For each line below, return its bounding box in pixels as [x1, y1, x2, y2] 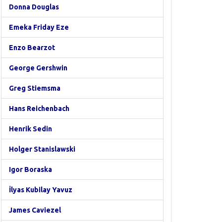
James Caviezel [9, 206, 61, 214]
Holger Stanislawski [9, 145, 75, 153]
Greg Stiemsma [9, 84, 60, 92]
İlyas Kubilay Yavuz [9, 186, 72, 194]
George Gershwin [9, 64, 67, 72]
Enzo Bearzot [9, 44, 55, 52]
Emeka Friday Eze [9, 23, 69, 31]
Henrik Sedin [9, 125, 52, 133]
